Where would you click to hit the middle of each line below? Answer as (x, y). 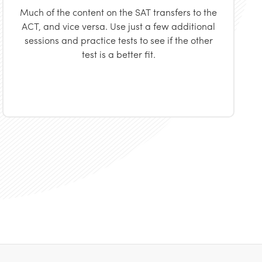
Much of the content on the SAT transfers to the (119, 12)
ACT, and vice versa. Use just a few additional (119, 26)
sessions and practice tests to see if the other (118, 40)
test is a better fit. (118, 54)
